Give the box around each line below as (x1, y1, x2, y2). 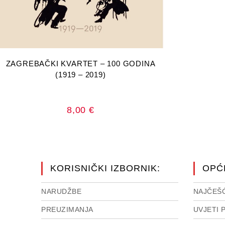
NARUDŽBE (41, 187, 82, 195)
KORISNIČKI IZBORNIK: (50, 163, 161, 173)
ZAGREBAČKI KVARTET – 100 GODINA (6, 59, 156, 68)
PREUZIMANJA (41, 205, 93, 213)
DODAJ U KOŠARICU (37, 54, 125, 62)
